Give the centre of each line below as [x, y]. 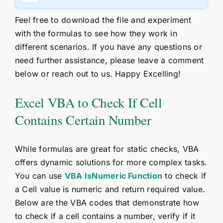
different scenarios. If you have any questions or [108, 47]
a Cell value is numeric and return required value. [110, 189]
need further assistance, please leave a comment [109, 60]
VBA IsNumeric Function [113, 176]
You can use [40, 176]
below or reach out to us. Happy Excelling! [98, 74]
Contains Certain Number [83, 120]
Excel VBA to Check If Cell [88, 103]
